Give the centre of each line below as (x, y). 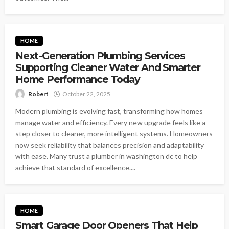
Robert (38, 94)
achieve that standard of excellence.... (75, 168)
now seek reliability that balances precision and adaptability (110, 145)
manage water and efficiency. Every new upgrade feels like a (110, 123)
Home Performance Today (78, 79)
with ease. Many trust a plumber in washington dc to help (106, 156)
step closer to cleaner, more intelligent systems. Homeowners (114, 134)
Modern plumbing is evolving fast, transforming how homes (109, 111)
